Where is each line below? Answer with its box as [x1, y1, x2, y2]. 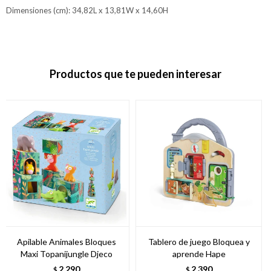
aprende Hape [172, 249, 226, 260]
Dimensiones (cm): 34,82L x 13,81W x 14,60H [6, 5, 168, 16]
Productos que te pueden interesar [50, 67, 221, 81]
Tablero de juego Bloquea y [148, 237, 250, 247]
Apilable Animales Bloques [16, 237, 116, 247]
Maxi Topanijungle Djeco [20, 249, 113, 260]
